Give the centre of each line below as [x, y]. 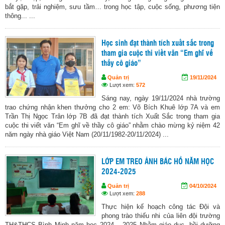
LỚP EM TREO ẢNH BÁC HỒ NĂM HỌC [158, 162]
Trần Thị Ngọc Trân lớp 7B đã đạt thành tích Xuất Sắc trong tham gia [113, 117]
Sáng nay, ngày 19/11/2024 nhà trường [161, 98]
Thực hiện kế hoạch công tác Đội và [161, 207]
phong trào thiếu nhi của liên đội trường [161, 216]
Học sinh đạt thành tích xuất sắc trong [158, 44]
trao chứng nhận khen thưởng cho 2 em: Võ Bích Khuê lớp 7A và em [113, 107]
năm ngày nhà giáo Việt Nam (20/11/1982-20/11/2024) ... [87, 135]
